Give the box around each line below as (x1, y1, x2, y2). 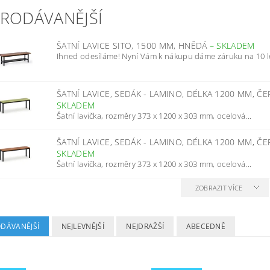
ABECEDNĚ (186, 221, 226, 231)
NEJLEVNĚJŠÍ (61, 221, 105, 231)
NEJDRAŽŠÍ (126, 221, 165, 231)
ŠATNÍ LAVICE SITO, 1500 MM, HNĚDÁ (56, 40, 210, 51)
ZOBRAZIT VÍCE (195, 183, 243, 192)
